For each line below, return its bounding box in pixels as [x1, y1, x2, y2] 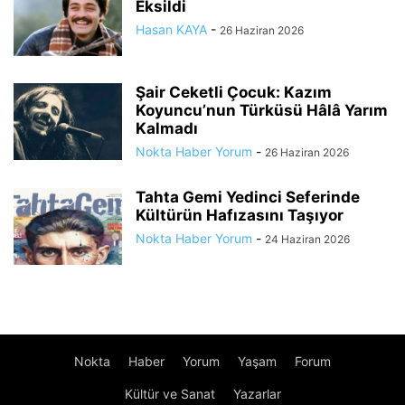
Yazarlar [232, 385, 281, 401]
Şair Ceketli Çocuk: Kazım [136, 82, 332, 101]
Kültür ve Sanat [124, 385, 215, 401]
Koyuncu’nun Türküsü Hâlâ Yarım [136, 100, 388, 119]
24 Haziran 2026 [265, 231, 350, 246]
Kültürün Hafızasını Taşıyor [136, 205, 344, 224]
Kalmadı [136, 118, 198, 137]
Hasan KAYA [136, 21, 207, 37]
